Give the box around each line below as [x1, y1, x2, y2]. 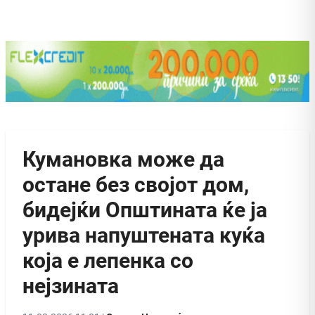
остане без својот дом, [22, 172, 249, 197]
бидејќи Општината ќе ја [22, 197, 267, 222]
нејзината [22, 273, 119, 298]
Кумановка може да [22, 146, 224, 172]
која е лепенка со [22, 247, 193, 273]
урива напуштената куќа [22, 222, 265, 247]
